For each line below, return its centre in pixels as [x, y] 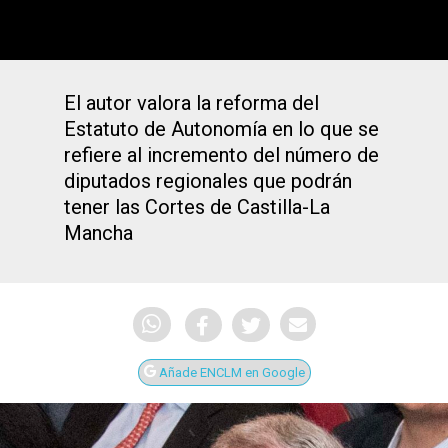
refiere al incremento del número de [221, 155]
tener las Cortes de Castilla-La [197, 207]
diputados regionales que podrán [208, 181]
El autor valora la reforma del [191, 103]
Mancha [98, 233]
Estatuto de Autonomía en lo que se [221, 129]
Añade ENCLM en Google [230, 373]
